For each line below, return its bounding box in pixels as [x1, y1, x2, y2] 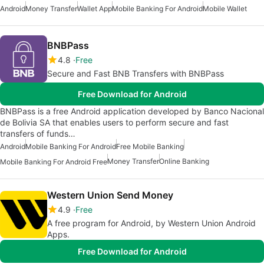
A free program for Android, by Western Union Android [47, 218, 256, 229]
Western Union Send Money [47, 189, 173, 202]
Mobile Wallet [203, 4, 247, 14]
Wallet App [77, 4, 112, 14]
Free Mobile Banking [116, 142, 184, 151]
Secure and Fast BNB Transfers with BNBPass [47, 68, 224, 79]
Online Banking [159, 157, 209, 166]
